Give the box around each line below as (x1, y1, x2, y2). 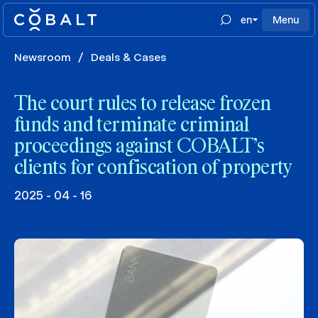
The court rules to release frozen (14, 94, 271, 114)
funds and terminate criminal (14, 116, 249, 136)
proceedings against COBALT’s (14, 137, 265, 157)
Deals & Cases (91, 50, 166, 64)
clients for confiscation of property (14, 158, 292, 178)
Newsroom (14, 50, 71, 64)
